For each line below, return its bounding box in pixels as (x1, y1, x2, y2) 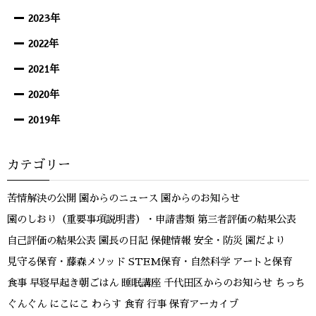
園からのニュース (79, 193, 158, 203)
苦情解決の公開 (7, 193, 76, 203)
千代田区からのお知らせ (164, 278, 272, 288)
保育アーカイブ (169, 299, 238, 309)
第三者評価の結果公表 (197, 214, 296, 224)
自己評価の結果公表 (7, 236, 96, 245)
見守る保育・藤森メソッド (7, 257, 126, 267)
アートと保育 (233, 257, 292, 267)
